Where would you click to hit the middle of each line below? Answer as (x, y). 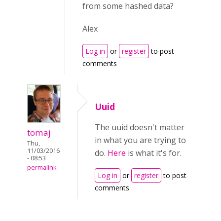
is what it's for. (154, 153)
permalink (42, 168)
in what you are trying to (140, 140)
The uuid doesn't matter (140, 127)
